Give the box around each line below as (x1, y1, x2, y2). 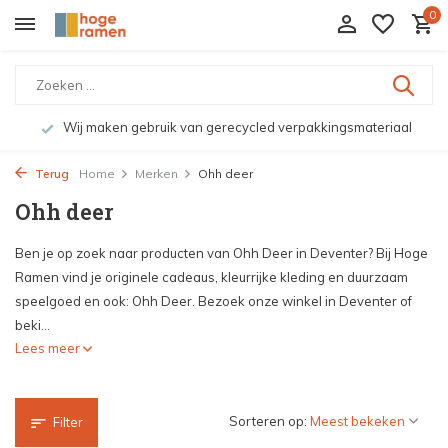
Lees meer (15, 340, 83, 356)
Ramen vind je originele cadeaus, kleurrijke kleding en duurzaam (15, 269, 408, 285)
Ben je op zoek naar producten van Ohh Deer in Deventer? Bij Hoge (15, 245, 428, 261)
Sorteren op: (229, 413, 307, 429)
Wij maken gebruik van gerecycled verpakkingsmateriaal (59, 119, 412, 135)
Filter (53, 414, 83, 430)
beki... (15, 317, 50, 333)
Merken (135, 166, 178, 181)
